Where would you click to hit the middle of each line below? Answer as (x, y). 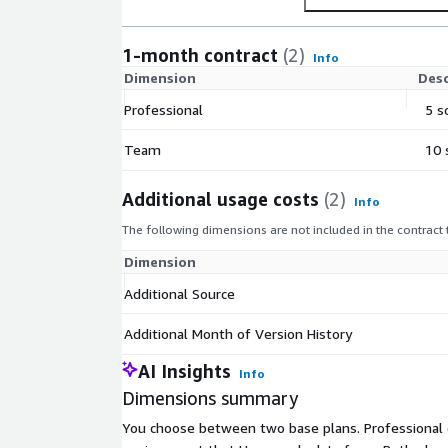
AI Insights (184, 371)
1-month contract (200, 55)
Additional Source (179, 294)
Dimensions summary (210, 398)
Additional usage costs (220, 199)
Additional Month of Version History (238, 334)
